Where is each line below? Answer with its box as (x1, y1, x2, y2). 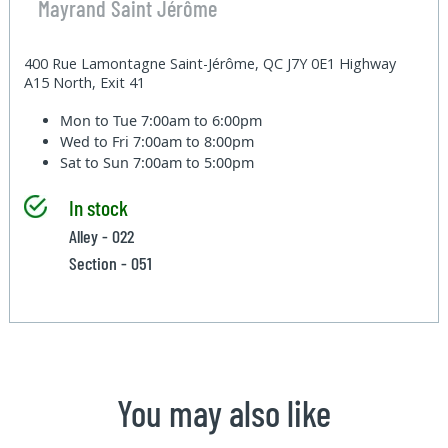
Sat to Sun (60, 152, 134, 172)
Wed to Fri (60, 131, 134, 151)
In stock (68, 193, 128, 220)
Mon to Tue (60, 110, 142, 130)
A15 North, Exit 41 (24, 72, 146, 92)
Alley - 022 (68, 224, 134, 247)
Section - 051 (68, 251, 152, 274)
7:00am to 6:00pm (141, 110, 263, 130)
